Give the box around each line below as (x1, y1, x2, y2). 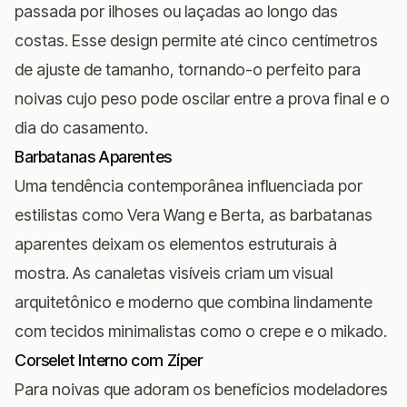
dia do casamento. (15, 117, 148, 137)
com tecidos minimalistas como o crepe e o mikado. (15, 321, 387, 341)
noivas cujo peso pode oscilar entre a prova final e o (15, 88, 390, 108)
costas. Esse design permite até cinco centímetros (15, 30, 378, 50)
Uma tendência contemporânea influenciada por (15, 175, 362, 195)
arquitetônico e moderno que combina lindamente (15, 292, 372, 312)
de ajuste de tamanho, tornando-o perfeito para (15, 59, 361, 79)
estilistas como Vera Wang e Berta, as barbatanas (15, 204, 372, 224)
